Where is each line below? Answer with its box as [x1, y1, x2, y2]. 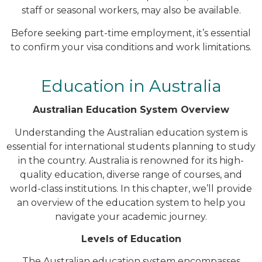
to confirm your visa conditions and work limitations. [11, 41, 251, 53]
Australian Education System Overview [33, 104, 229, 116]
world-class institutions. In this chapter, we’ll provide [10, 182, 252, 194]
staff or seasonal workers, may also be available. [21, 5, 241, 16]
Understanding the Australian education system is [15, 126, 247, 138]
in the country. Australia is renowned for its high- [18, 154, 244, 166]
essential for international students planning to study [6, 140, 256, 152]
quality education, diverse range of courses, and [20, 168, 242, 180]
